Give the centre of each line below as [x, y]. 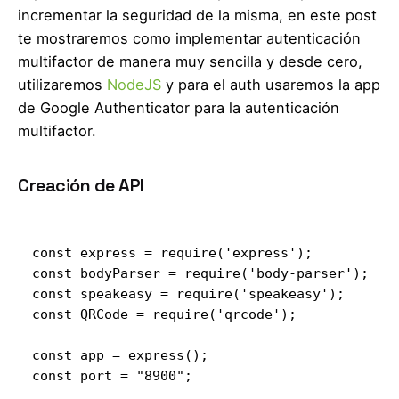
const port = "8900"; [112, 375]
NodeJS [134, 84]
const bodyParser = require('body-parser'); [200, 273]
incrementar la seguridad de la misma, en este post [197, 15]
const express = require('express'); [172, 252]
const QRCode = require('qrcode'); [164, 313]
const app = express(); [120, 354]
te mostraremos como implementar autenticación [189, 38]
